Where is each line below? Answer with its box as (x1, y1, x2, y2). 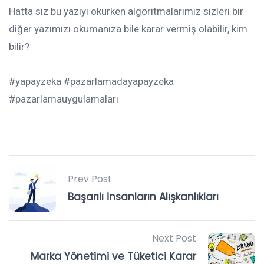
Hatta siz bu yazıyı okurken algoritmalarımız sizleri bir (9, 5, 243, 17)
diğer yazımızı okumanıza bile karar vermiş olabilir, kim (9, 22, 247, 35)
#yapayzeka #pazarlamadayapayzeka (9, 75, 174, 87)
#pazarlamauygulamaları (9, 93, 118, 105)
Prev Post (68, 171, 112, 186)
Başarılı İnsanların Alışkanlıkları (68, 189, 219, 204)
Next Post (152, 231, 196, 245)
